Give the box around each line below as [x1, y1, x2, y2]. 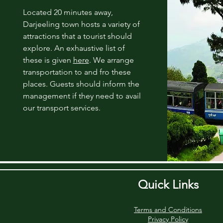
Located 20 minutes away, [22, 7, 113, 17]
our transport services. [22, 103, 101, 112]
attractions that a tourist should [22, 31, 132, 41]
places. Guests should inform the [22, 79, 139, 89]
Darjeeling [22, 19, 60, 29]
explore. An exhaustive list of [22, 43, 125, 53]
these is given [22, 55, 73, 65]
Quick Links [137, 177, 199, 192]
